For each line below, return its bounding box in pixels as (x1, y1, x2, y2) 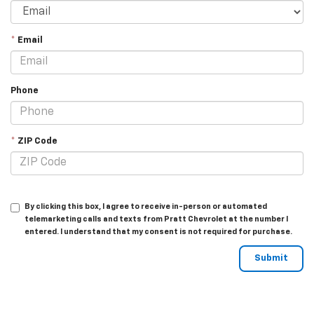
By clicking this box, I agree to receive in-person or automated (25, 202, 267, 210)
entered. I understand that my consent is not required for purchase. (25, 227, 292, 235)
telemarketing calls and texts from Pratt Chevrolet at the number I (25, 214, 288, 223)
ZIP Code (15, 136, 57, 146)
